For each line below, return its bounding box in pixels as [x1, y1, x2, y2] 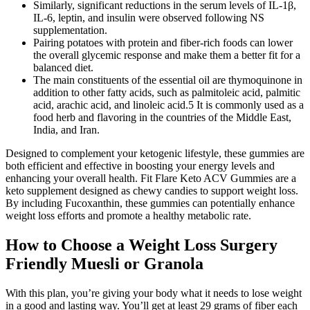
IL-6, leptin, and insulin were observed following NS [33, 11, 264, 24]
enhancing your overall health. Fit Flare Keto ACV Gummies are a [6, 172, 296, 184]
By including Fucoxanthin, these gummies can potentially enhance [6, 197, 295, 209]
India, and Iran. [33, 123, 100, 136]
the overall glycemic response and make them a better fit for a [33, 48, 300, 61]
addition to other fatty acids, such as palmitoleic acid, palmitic [33, 86, 300, 98]
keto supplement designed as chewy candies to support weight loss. [6, 184, 298, 197]
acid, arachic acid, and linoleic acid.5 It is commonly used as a [33, 98, 304, 111]
